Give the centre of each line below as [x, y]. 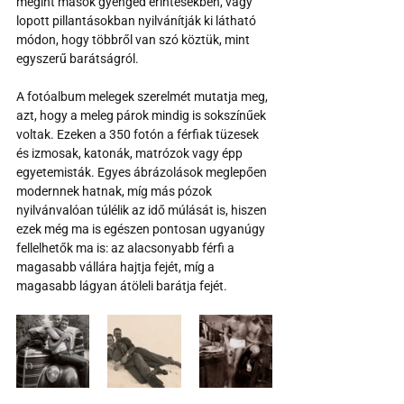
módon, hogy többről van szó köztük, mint [134, 39]
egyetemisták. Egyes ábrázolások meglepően [143, 172]
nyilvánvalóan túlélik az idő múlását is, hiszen [143, 210]
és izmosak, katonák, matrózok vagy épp [131, 153]
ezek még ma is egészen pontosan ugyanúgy [142, 229]
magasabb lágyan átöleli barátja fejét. [123, 285]
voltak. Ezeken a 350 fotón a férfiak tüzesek [139, 134]
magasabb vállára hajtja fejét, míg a [117, 266]
